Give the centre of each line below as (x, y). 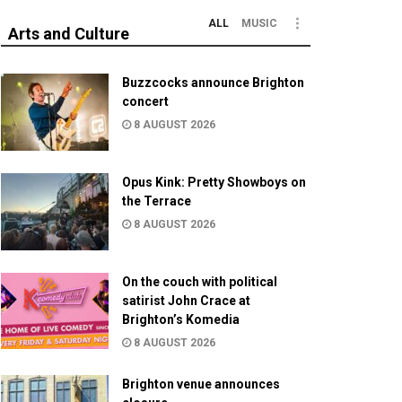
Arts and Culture (69, 34)
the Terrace (157, 201)
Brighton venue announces (201, 384)
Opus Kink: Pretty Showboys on (214, 182)
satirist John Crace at (186, 300)
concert (145, 101)
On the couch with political (200, 281)
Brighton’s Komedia (181, 319)
